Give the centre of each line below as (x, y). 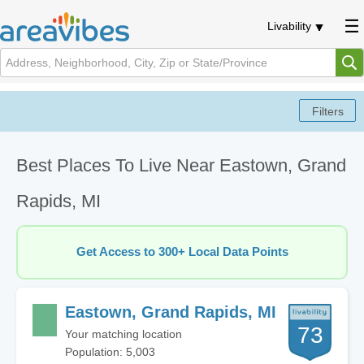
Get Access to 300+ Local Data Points (182, 252)
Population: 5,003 (110, 352)
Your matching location (123, 334)
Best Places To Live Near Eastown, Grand (181, 165)
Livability (289, 26)
